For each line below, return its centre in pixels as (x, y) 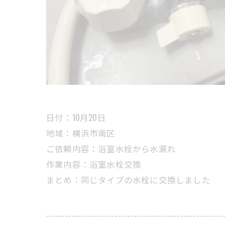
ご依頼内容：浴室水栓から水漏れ (111, 149)
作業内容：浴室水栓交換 (94, 164)
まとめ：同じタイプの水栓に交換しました (128, 180)
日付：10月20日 (76, 118)
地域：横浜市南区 (81, 133)
